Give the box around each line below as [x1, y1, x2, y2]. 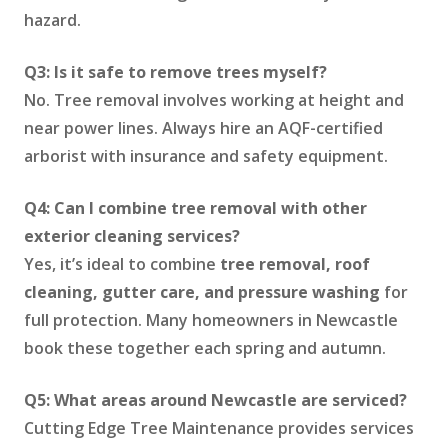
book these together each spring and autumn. [24, 337, 386, 360]
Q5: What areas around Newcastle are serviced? [24, 389, 407, 412]
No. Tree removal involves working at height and [24, 89, 404, 112]
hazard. [24, 9, 81, 32]
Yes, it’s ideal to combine [24, 253, 220, 276]
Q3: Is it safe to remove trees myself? [24, 61, 327, 84]
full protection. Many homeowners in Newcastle [24, 309, 398, 332]
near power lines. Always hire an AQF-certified [24, 117, 383, 140]
